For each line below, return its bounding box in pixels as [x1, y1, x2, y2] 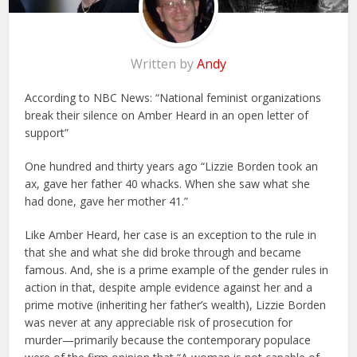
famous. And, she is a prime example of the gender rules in [25, 262, 329, 278]
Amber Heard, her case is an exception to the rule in [49, 227, 317, 243]
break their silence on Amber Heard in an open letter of [25, 108, 309, 124]
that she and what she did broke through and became [25, 245, 302, 261]
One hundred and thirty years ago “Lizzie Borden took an [25, 159, 319, 175]
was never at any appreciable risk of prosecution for [25, 315, 293, 331]
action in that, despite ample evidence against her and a [25, 280, 313, 296]
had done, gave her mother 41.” [25, 194, 189, 210]
